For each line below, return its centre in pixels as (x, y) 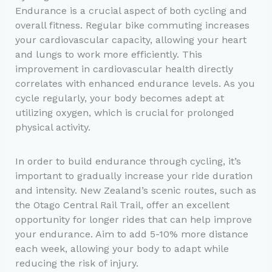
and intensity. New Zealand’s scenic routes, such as (135, 191)
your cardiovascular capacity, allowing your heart (131, 39)
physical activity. (53, 127)
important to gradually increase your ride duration (134, 176)
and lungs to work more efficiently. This (108, 54)
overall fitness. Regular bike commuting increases (132, 25)
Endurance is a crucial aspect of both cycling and (131, 10)
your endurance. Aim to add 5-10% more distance (131, 234)
